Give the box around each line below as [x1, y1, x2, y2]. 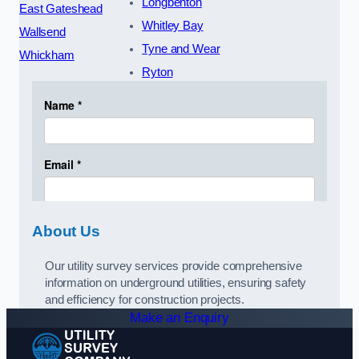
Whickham [19, 48, 75, 62]
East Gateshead [19, 2, 103, 15]
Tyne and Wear [142, 42, 220, 55]
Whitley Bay [142, 18, 204, 32]
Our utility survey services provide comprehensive [45, 259, 302, 272]
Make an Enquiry [130, 309, 229, 325]
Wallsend [19, 25, 66, 38]
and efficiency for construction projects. [45, 292, 245, 306]
